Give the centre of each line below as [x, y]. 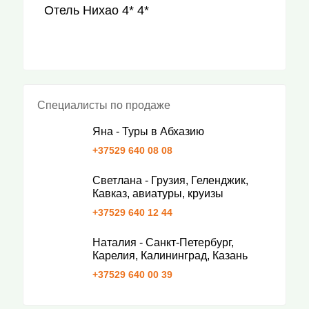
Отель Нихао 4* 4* [96, 10]
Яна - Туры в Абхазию [148, 131]
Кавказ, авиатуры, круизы [158, 193]
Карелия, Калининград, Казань [170, 256]
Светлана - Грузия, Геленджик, [170, 180]
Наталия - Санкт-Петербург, [163, 242]
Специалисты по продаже [103, 105]
